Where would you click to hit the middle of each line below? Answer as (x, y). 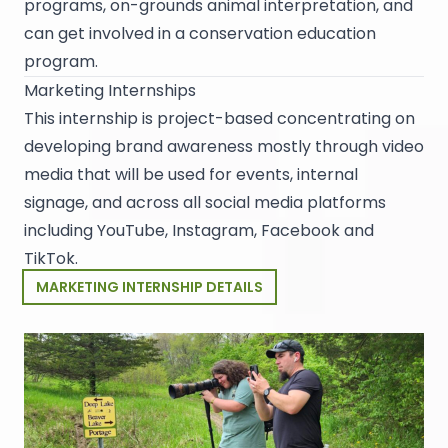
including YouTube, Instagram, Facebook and (199, 231)
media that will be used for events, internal (191, 175)
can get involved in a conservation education (200, 34)
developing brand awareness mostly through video (224, 147)
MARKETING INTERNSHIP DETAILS (149, 287)
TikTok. (51, 259)
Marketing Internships (110, 91)
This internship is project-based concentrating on (219, 119)
